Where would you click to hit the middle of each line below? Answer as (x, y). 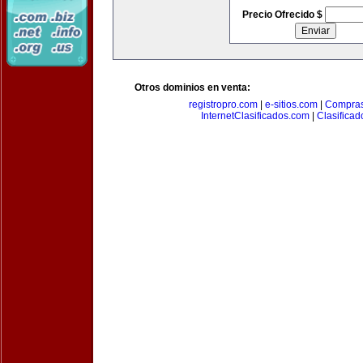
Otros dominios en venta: (192, 88)
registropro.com (223, 105)
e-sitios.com (291, 105)
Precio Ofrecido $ (283, 15)
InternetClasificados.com (255, 116)
